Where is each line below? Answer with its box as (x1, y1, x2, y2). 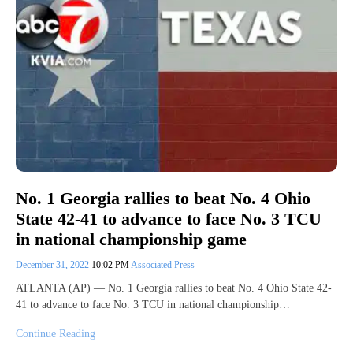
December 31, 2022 (16, 259, 91, 271)
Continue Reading (16, 328, 95, 340)
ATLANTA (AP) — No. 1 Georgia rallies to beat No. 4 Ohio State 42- (16, 282, 332, 295)
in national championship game (16, 229, 247, 250)
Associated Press (131, 259, 195, 271)
